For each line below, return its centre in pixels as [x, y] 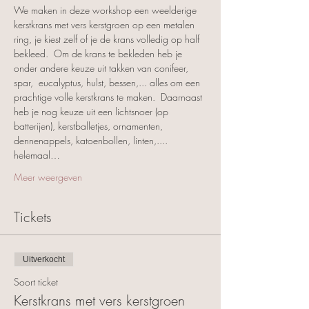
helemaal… [37, 154]
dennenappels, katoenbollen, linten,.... [92, 140]
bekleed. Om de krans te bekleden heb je [99, 53]
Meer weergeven [48, 177]
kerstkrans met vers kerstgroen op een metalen [106, 24]
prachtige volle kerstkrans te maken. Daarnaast [109, 97]
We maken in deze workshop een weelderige [107, 10]
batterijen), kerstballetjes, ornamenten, [90, 126]
